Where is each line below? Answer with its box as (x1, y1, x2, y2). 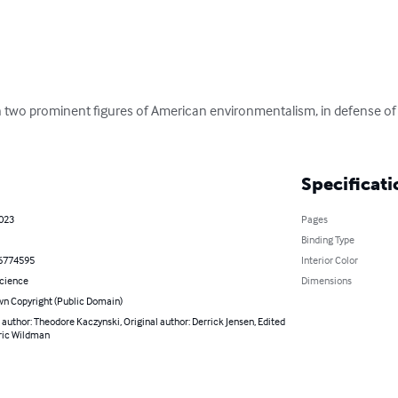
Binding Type (300, 233, 354, 247)
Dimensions (300, 274, 352, 288)
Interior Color (300, 253, 358, 267)
